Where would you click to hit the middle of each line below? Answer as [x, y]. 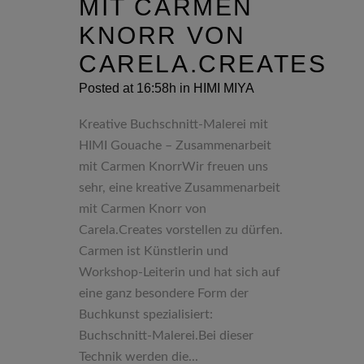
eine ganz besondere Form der [164, 293]
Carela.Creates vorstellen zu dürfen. [181, 230]
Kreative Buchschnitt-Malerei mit [173, 124]
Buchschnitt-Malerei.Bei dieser [166, 335]
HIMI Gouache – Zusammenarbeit [175, 145]
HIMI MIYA [224, 88]
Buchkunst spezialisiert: [146, 314]
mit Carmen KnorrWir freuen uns [173, 166]
